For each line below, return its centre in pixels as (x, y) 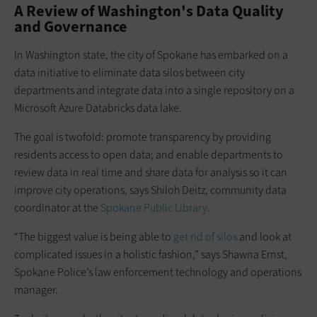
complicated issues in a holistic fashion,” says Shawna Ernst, (151, 254)
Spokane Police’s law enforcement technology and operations (158, 272)
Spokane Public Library (154, 207)
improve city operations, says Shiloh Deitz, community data (150, 190)
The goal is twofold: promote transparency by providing (143, 137)
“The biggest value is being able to (94, 236)
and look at (264, 236)
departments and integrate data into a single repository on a (154, 90)
